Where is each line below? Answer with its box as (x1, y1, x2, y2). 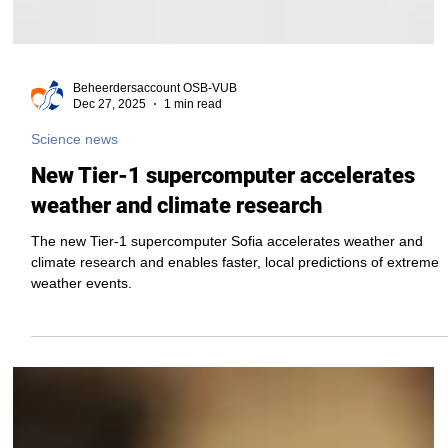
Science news (31, 322, 119, 339)
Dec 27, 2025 (73, 289, 147, 304)
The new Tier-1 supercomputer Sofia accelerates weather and (31, 424, 424, 441)
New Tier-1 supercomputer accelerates (31, 354, 416, 380)
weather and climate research (31, 384, 323, 410)
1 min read (164, 289, 223, 304)
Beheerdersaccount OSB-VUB (73, 272, 238, 287)
